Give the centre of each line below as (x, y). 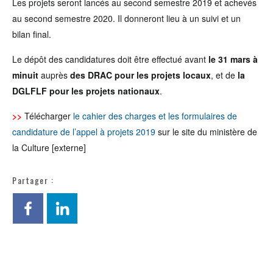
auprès (55, 75)
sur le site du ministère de (206, 132)
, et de (224, 75)
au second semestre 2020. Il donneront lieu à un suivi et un (126, 18)
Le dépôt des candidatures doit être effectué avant (110, 59)
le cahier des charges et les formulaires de (155, 116)
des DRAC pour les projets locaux (140, 75)
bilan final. (32, 34)
